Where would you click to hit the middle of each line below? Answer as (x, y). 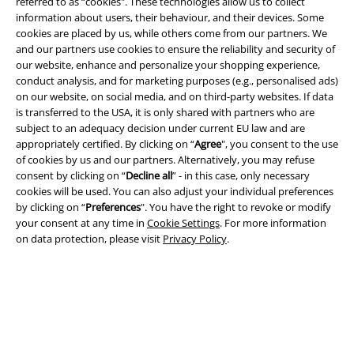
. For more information (273, 223)
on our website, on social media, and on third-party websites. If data (175, 96)
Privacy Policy (195, 239)
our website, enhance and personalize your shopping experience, (168, 65)
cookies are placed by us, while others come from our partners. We (171, 33)
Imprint (34, 340)
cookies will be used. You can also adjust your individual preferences (175, 191)
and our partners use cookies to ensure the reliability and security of (175, 49)
